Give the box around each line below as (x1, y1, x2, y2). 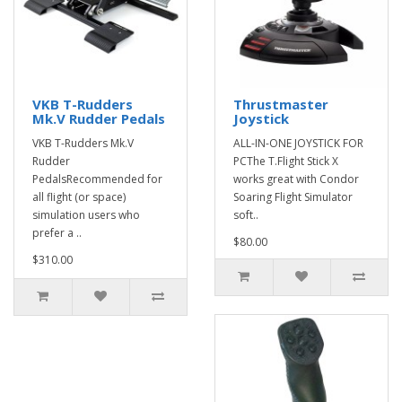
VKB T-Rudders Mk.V (32, 135, 134, 151)
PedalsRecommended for (32, 170, 162, 187)
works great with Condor (233, 170, 359, 187)
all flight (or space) (32, 188, 126, 205)
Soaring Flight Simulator (233, 188, 353, 205)
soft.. (233, 206, 258, 223)
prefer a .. (32, 224, 82, 240)
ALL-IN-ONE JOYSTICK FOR (233, 135, 363, 151)
